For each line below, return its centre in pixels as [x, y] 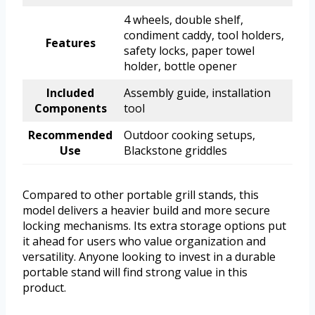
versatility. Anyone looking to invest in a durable [149, 257]
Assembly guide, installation [197, 93]
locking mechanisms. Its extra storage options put [154, 226]
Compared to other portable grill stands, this [141, 195]
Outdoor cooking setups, [189, 135]
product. [44, 288]
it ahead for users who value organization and [144, 242]
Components [70, 109]
